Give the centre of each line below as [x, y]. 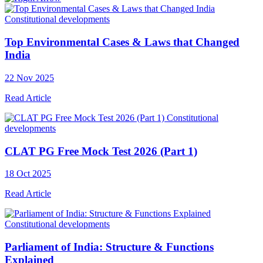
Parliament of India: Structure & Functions [109, 247]
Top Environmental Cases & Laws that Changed [122, 42]
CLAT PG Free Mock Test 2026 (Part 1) [101, 151]
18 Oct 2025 [28, 174]
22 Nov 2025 [29, 77]
